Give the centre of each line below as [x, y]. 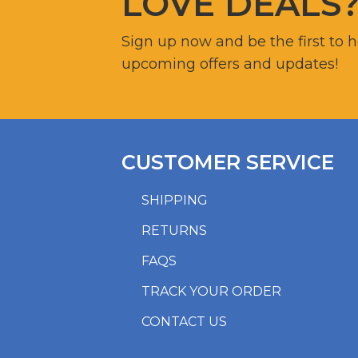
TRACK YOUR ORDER [211, 291]
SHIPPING [175, 200]
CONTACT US [184, 322]
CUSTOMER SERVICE [228, 162]
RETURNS [174, 231]
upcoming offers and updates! [230, 64]
